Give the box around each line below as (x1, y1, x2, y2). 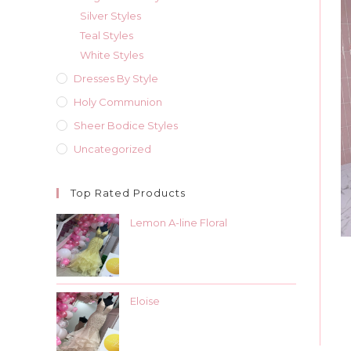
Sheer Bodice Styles (74, 119, 178, 132)
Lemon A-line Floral (130, 216, 227, 229)
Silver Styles (80, 9, 141, 22)
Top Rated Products (71, 186, 186, 199)
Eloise (130, 295, 160, 307)
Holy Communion (74, 96, 162, 108)
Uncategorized (74, 143, 151, 155)
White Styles (80, 49, 143, 61)
